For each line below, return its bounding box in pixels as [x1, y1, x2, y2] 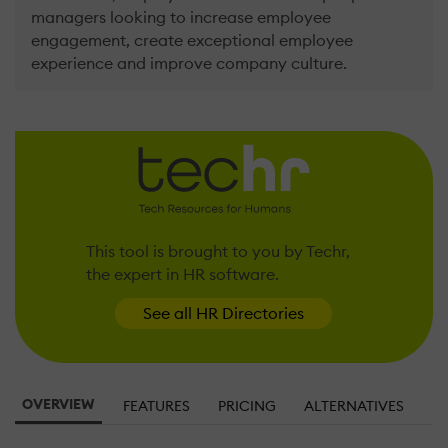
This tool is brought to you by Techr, [86, 240, 351, 261]
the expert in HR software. [86, 263, 280, 284]
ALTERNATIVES [304, 396, 404, 415]
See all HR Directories [143, 302, 305, 323]
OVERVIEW [22, 394, 95, 413]
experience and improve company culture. [31, 53, 347, 74]
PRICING [218, 396, 276, 415]
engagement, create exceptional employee [31, 30, 353, 51]
